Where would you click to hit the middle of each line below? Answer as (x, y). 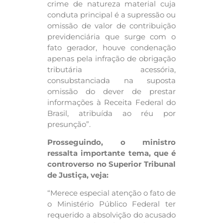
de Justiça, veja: (78, 175)
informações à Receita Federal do (111, 102)
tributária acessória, (111, 69)
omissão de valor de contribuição (111, 25)
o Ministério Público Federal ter (111, 204)
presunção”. (69, 124)
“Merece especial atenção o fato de (111, 193)
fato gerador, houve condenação (111, 47)
